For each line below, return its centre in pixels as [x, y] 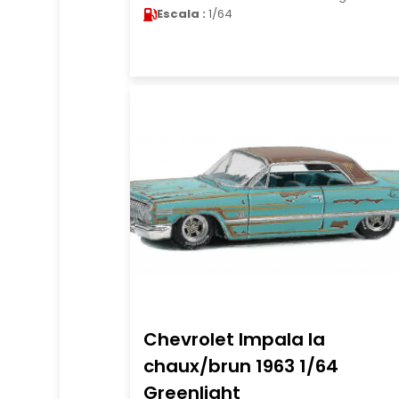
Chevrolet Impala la [234, 339]
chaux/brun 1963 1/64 [240, 366]
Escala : [181, 14]
